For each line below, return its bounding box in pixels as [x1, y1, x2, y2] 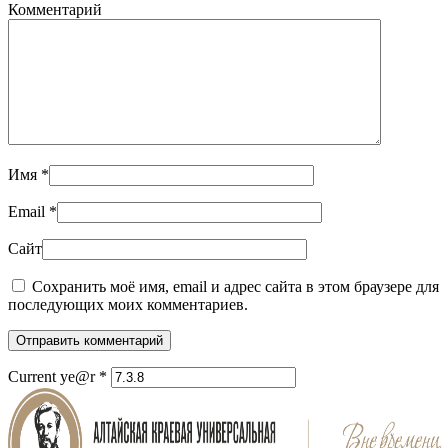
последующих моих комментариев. [8, 296, 248, 314]
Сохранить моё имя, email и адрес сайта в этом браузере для [28, 278, 439, 296]
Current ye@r [8, 368, 99, 386]
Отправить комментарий [16, 333, 163, 349]
